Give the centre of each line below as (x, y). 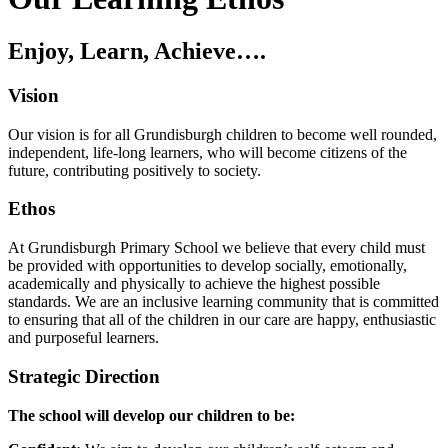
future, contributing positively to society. (134, 170)
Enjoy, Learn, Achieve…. (137, 51)
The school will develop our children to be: (151, 415)
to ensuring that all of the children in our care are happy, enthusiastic (222, 320)
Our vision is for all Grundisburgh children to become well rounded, (222, 134)
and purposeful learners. (83, 338)
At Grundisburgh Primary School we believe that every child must (216, 248)
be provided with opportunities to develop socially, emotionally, (207, 266)
